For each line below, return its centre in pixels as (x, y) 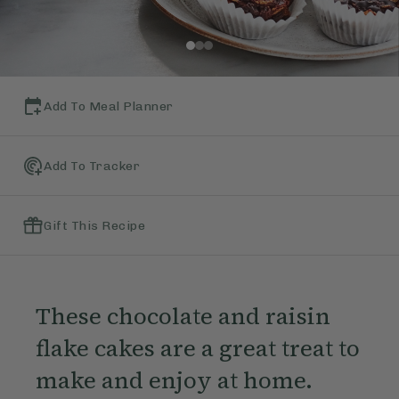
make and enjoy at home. (174, 381)
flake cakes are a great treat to (197, 349)
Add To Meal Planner (109, 106)
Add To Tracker (92, 166)
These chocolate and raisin (183, 317)
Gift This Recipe (94, 225)
